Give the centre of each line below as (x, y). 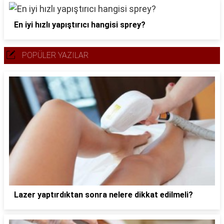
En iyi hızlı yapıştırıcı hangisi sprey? (80, 25)
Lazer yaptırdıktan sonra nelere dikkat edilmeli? (103, 194)
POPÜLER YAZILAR (55, 55)
